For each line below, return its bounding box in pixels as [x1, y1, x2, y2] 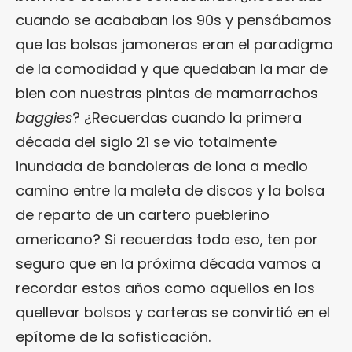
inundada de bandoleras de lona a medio [16, 156, 308, 177]
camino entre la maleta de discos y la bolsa [16, 181, 324, 201]
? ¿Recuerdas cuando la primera [72, 108, 302, 128]
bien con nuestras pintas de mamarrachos [16, 83, 318, 104]
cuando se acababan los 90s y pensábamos [16, 10, 332, 31]
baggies [16, 108, 72, 128]
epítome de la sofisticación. [16, 327, 211, 347]
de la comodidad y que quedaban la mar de [16, 59, 328, 79]
